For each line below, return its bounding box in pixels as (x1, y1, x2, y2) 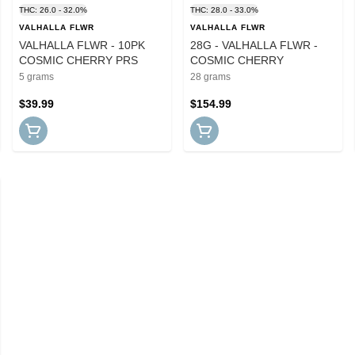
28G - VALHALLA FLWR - (190, 38, 318, 52)
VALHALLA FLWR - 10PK (19, 38, 145, 52)
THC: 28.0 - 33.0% (190, 5, 258, 14)
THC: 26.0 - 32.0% (19, 5, 87, 14)
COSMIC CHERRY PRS (19, 53, 138, 67)
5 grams (19, 71, 54, 82)
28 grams (190, 71, 231, 82)
